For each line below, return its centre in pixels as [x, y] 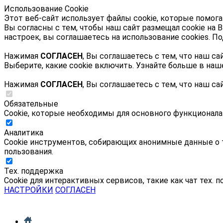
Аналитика [24, 133]
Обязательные [31, 104]
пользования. [29, 152]
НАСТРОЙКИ [29, 190]
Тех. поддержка [34, 171]
